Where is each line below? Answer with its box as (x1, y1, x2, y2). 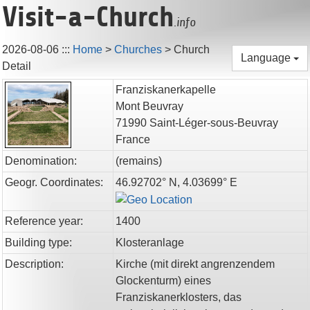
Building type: (5, 237, 72, 248)
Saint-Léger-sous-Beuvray (149, 117, 278, 129)
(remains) (116, 155, 162, 167)
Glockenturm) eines (116, 275, 211, 286)
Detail (2, 60, 31, 72)
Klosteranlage (116, 237, 184, 248)
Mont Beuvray (116, 100, 183, 112)
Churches (114, 44, 162, 55)
